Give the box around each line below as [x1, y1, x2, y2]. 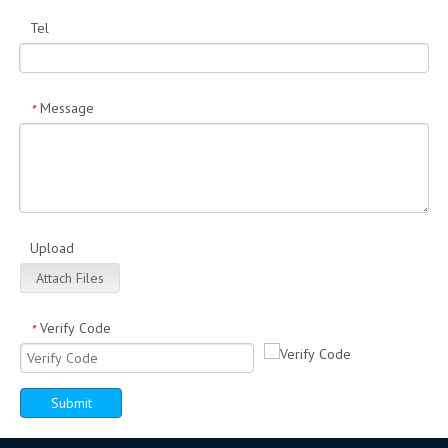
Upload [30, 239, 74, 258]
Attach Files [36, 269, 104, 288]
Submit [51, 394, 92, 413]
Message [40, 99, 94, 118]
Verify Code [40, 319, 111, 338]
